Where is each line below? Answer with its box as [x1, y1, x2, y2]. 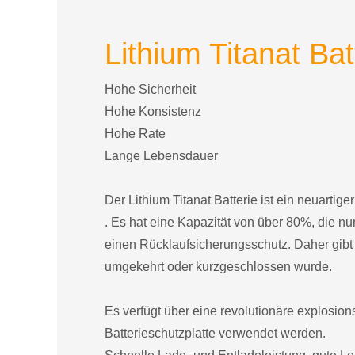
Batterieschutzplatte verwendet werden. [105, 326, 326, 340]
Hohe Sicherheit [105, 82, 196, 96]
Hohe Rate [105, 126, 166, 140]
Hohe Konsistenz [105, 104, 201, 118]
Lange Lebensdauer [105, 148, 218, 162]
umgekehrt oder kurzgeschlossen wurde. [105, 259, 332, 273]
